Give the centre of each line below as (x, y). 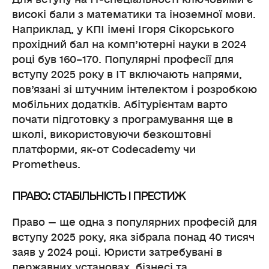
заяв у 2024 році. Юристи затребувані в (117, 252)
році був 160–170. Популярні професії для (123, 59)
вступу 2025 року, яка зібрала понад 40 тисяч (133, 237)
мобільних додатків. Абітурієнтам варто (120, 104)
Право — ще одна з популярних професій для (134, 222)
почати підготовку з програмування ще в (122, 119)
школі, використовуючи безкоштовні (112, 134)
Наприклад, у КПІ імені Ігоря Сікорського (123, 29)
